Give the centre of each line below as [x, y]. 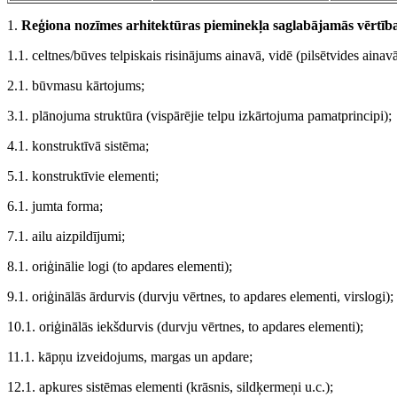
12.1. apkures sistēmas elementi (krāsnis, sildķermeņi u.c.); [170, 387]
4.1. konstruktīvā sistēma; [78, 146]
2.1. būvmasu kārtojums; [76, 86]
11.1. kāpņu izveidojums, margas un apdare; [130, 357]
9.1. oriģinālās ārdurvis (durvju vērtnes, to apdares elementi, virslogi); [200, 297]
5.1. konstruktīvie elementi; [83, 176]
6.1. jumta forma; [55, 206]
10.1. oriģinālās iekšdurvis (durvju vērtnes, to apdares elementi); [185, 327]
